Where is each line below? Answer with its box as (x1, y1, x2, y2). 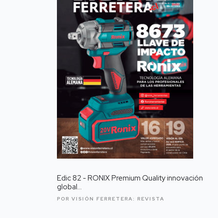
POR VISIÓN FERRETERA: (57, 195, 137, 202)
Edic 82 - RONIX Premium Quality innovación (57, 173, 203, 183)
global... (57, 182, 82, 192)
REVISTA (137, 195, 164, 202)
